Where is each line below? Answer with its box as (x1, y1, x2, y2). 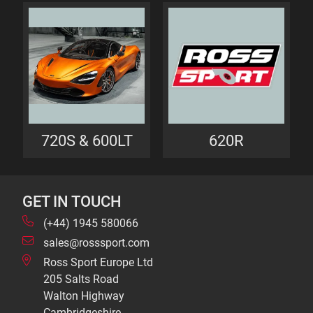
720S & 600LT (41, 131, 133, 150)
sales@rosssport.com (43, 236, 150, 249)
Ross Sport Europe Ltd (43, 256, 153, 269)
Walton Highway (43, 289, 124, 303)
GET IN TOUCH (22, 192, 122, 210)
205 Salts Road (43, 272, 119, 286)
